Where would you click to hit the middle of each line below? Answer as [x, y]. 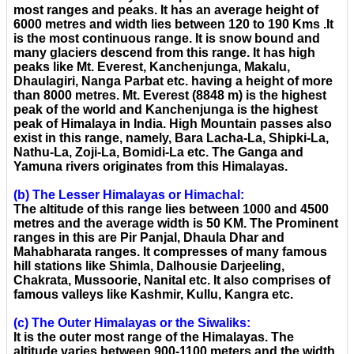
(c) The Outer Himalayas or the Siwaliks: [132, 323]
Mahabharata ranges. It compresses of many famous [170, 252]
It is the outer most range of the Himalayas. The [154, 337]
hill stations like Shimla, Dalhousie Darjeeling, [149, 266]
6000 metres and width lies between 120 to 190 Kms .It [173, 24]
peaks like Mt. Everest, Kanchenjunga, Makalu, [152, 67]
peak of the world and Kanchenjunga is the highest [166, 110]
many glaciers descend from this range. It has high [164, 53]
